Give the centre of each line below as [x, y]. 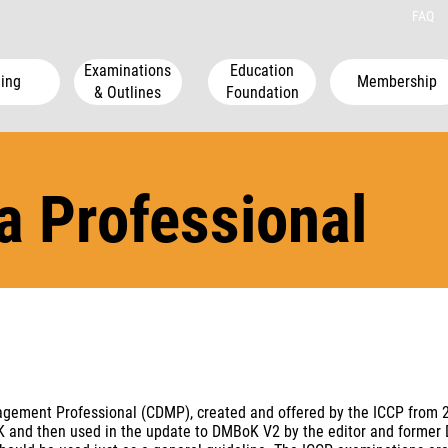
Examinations [128, 70]
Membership [397, 81]
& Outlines [128, 92]
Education [262, 70]
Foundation [262, 92]
